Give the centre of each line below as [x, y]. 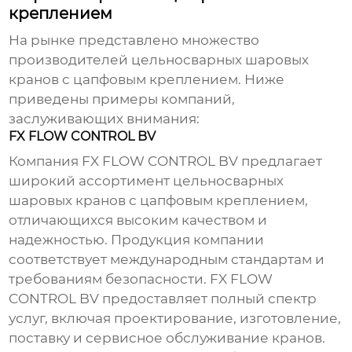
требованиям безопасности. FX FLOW [141, 279]
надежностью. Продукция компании [137, 240]
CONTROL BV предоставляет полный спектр [163, 299]
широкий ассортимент [91, 181]
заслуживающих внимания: [104, 119]
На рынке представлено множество [134, 40]
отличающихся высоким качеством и [138, 220]
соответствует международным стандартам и [167, 260]
